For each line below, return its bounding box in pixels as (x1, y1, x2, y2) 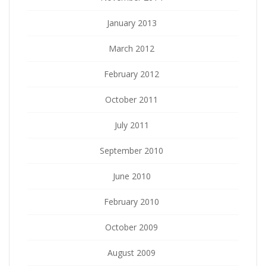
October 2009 (105, 221, 158, 233)
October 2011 (105, 93, 158, 105)
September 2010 (100, 144, 163, 156)
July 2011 (114, 119, 149, 131)
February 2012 (104, 68, 159, 80)
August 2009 (107, 246, 156, 258)
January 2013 (106, 17, 157, 28)
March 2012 (109, 42, 154, 54)
